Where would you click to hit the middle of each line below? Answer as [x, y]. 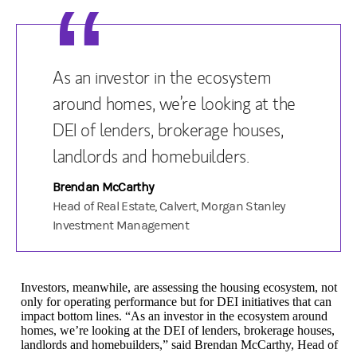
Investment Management [121, 225]
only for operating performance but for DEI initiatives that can [176, 301]
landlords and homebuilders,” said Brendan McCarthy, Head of [179, 344]
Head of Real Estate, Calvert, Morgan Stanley [169, 206]
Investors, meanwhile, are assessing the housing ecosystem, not [179, 287]
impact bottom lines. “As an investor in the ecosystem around [174, 316]
